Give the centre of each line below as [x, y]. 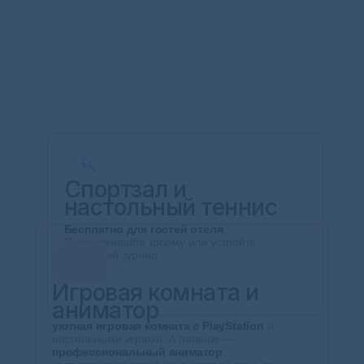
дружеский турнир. [112, 255]
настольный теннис [170, 207]
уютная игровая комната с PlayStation [158, 326]
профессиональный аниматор [137, 352]
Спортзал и [125, 189]
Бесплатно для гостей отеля [143, 229]
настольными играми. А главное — [143, 339]
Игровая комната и [156, 292]
